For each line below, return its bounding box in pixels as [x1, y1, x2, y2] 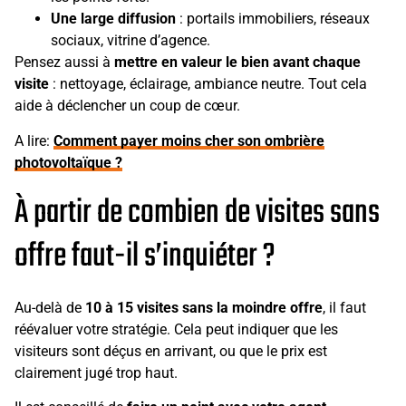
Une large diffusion [51, 10, 176, 28]
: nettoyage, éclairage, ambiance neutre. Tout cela [49, 75, 367, 93]
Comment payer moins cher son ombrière [53, 131, 324, 150]
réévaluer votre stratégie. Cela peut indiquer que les [14, 320, 338, 338]
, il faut [323, 298, 366, 316]
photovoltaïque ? [14, 153, 122, 171]
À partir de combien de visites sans [14, 187, 380, 239]
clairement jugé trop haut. [14, 363, 178, 382]
